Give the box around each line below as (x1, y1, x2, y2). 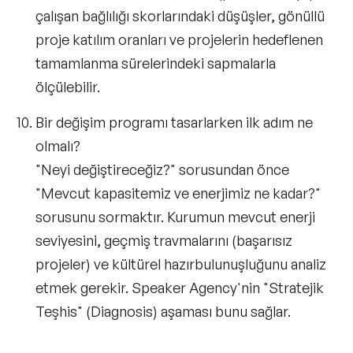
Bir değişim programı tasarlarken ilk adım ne (35, 113, 313, 131)
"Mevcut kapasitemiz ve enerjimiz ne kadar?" (35, 184, 321, 202)
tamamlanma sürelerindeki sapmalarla (35, 54, 276, 72)
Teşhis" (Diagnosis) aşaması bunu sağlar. (35, 302, 291, 320)
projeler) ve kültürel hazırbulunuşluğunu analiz (35, 255, 326, 273)
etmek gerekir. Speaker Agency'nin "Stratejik (35, 278, 324, 296)
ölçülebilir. (35, 77, 100, 95)
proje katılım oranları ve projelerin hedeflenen (35, 30, 323, 48)
